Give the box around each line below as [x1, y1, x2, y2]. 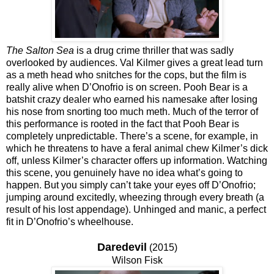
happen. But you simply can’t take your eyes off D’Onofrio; [6, 179, 256, 190]
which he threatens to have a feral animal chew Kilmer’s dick [6, 143, 268, 154]
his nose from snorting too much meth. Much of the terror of [6, 106, 258, 117]
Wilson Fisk [111, 254, 163, 265]
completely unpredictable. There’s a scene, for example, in [6, 130, 258, 141]
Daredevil [97, 240, 147, 253]
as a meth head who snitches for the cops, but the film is [6, 69, 246, 80]
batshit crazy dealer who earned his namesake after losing [6, 94, 257, 105]
